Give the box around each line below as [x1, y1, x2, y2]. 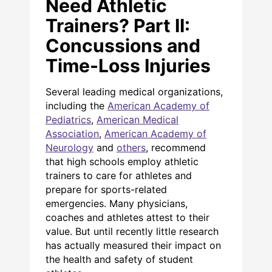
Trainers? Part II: [46, 14, 190, 36]
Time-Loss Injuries [46, 54, 211, 76]
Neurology [46, 141, 93, 154]
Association [46, 127, 99, 140]
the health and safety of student [46, 253, 193, 265]
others [117, 141, 146, 154]
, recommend [146, 141, 206, 154]
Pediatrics [46, 113, 91, 126]
